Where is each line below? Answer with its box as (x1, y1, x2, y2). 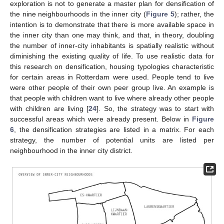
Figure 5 (145, 9, 174, 18)
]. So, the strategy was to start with (96, 104, 214, 112)
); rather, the (174, 9, 214, 18)
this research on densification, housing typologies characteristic (10, 62, 214, 70)
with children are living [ (10, 104, 89, 112)
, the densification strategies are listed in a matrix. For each (14, 125, 214, 133)
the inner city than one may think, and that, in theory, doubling (10, 30, 214, 39)
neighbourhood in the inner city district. (10, 146, 132, 154)
